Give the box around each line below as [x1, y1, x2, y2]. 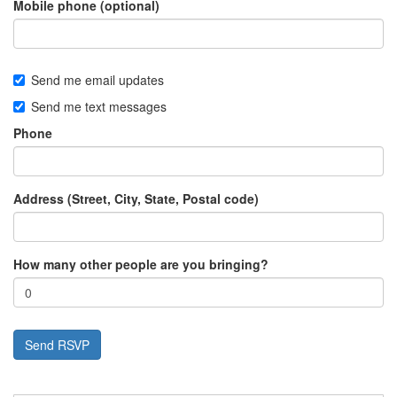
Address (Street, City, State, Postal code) [13, 190, 259, 208]
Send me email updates [31, 71, 164, 90]
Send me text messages [31, 97, 167, 116]
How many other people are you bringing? [13, 255, 269, 274]
